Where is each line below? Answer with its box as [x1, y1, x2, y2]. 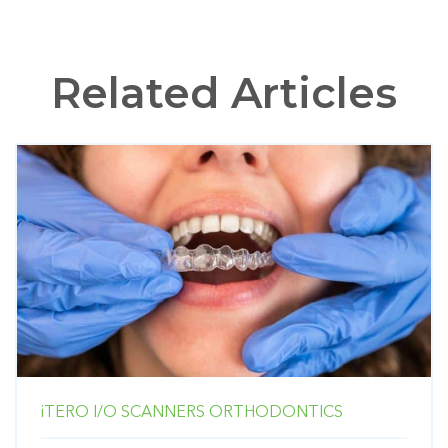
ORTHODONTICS [209, 404, 343, 421]
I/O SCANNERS [93, 404, 205, 421]
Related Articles [51, 66, 397, 119]
